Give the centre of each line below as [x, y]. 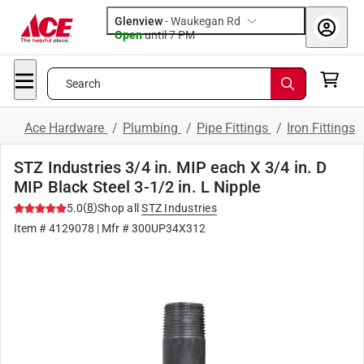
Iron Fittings [321, 128]
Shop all [118, 208]
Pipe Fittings [234, 128]
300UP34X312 [169, 228]
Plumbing [152, 128]
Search [83, 84]
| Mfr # [113, 228]
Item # [31, 228]
